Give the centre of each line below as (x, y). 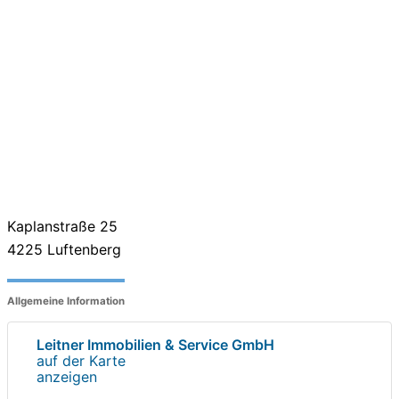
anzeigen (67, 376)
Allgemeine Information (66, 301)
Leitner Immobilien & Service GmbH (155, 344)
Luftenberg (82, 249)
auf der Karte (81, 360)
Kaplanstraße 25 (62, 226)
